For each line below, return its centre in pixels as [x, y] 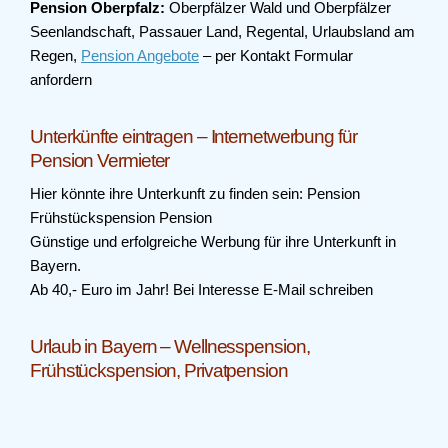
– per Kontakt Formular [276, 55]
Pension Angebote [140, 55]
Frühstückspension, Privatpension [159, 370]
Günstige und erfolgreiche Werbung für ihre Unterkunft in [213, 241]
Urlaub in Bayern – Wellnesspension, [170, 346]
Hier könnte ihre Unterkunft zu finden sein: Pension [195, 193]
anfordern [61, 79]
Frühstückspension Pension [121, 217]
